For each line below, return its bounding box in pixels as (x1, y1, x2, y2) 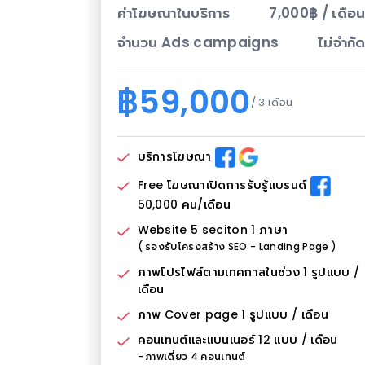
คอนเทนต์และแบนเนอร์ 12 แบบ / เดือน (137, 331, 338, 348)
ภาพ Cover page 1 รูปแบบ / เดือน (137, 306, 328, 323)
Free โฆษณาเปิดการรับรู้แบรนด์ (137, 177, 310, 194)
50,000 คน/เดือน (137, 196, 231, 213)
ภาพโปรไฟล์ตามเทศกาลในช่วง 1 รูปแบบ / (137, 263, 360, 280)
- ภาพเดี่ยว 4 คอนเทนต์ (137, 350, 246, 363)
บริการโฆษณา (137, 148, 216, 165)
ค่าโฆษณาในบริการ (117, 2, 231, 23)
